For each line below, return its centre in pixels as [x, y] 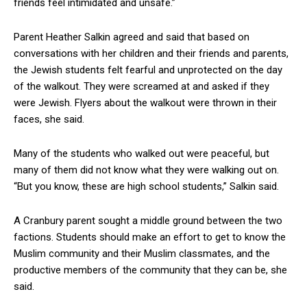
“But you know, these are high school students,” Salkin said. [146, 187]
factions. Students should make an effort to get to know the [150, 237]
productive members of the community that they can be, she [150, 270]
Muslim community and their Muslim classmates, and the [142, 254]
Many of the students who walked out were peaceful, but [142, 154]
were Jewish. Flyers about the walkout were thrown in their [145, 103]
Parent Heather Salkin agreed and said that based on [132, 37]
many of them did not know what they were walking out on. [146, 170]
